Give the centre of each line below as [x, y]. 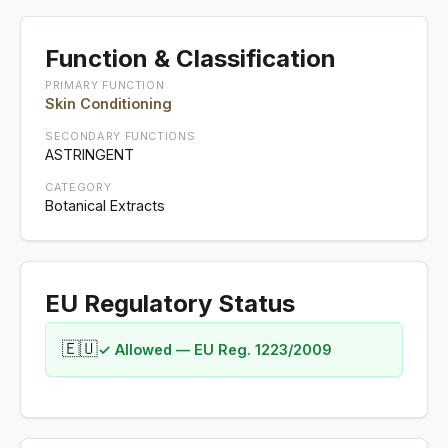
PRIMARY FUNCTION [105, 84]
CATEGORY [78, 186]
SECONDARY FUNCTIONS [120, 135]
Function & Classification [190, 58]
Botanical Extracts [105, 205]
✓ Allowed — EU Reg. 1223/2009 [215, 349]
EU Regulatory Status [170, 303]
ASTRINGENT [89, 154]
